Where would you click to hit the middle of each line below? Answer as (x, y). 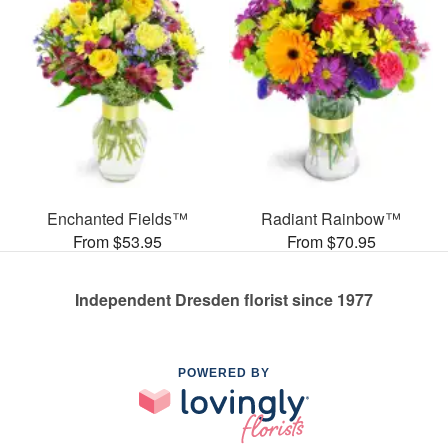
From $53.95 (117, 241)
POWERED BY (224, 372)
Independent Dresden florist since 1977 (224, 299)
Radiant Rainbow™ (331, 218)
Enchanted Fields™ (117, 218)
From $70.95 (331, 241)
